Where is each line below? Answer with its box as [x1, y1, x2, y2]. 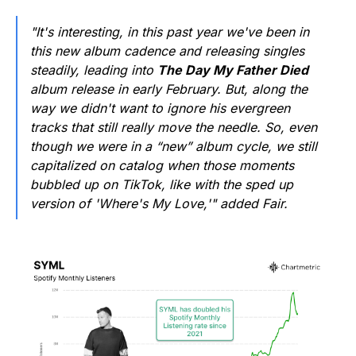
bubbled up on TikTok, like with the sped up [30, 176, 293, 193]
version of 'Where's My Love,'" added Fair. [30, 195, 288, 212]
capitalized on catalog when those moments [30, 157, 294, 174]
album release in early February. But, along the [30, 81, 308, 98]
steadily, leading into [30, 62, 157, 79]
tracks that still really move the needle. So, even [30, 119, 317, 136]
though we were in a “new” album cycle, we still [30, 138, 317, 155]
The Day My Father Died [157, 62, 308, 79]
